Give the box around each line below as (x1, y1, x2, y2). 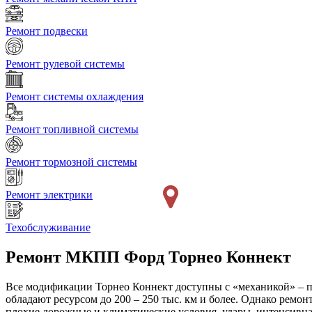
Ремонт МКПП (6, 248, 120, 267)
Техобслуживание (6, 221, 91, 234)
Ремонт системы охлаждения (6, 91, 143, 103)
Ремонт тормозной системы (6, 156, 137, 169)
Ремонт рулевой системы (6, 58, 125, 70)
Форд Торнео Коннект (124, 248, 291, 267)
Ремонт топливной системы (6, 123, 139, 136)
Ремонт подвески (6, 25, 88, 38)
